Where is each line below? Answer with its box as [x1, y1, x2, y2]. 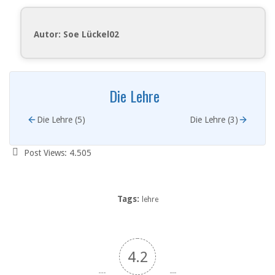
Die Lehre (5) [37, 114, 85, 125]
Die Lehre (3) [190, 114, 238, 125]
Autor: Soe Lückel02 [34, 29, 119, 40]
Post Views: [24, 147, 67, 158]
